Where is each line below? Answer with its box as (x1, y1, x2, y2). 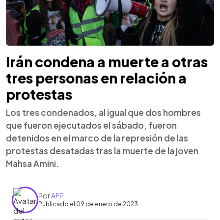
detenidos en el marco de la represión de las (6, 132, 188, 143)
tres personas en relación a (6, 69, 187, 86)
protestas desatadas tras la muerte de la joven (6, 145, 198, 156)
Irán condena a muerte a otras (6, 53, 208, 70)
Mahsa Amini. (6, 158, 59, 169)
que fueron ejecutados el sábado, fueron (6, 119, 177, 131)
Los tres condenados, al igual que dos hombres (6, 107, 201, 118)
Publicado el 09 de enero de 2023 (38, 200, 138, 208)
